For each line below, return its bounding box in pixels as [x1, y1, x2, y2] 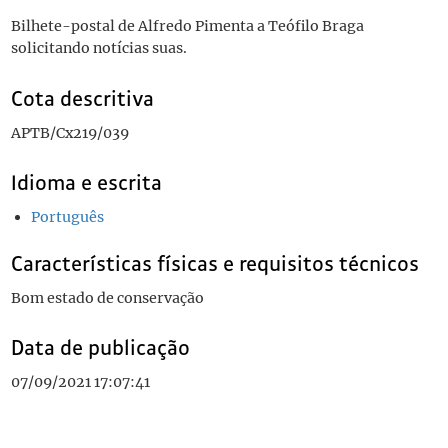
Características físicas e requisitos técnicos [10, 252, 419, 276]
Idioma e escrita [10, 171, 162, 195]
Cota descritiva [10, 86, 154, 111]
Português [30, 208, 104, 226]
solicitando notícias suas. [10, 39, 187, 58]
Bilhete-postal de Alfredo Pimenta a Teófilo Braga [10, 17, 364, 36]
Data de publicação [10, 336, 190, 361]
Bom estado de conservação [10, 289, 204, 307]
